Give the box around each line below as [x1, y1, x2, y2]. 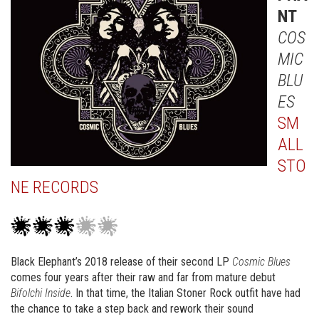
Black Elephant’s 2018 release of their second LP [11, 255, 232, 268]
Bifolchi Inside [11, 286, 70, 300]
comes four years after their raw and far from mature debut [11, 271, 276, 284]
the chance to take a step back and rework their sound [11, 302, 253, 315]
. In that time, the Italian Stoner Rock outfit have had [70, 286, 300, 300]
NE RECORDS [11, 177, 98, 197]
